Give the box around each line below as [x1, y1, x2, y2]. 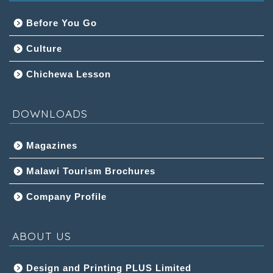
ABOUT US [12, 229, 71, 243]
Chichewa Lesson [26, 68, 111, 79]
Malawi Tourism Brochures [26, 165, 155, 176]
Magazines [26, 140, 77, 151]
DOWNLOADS [12, 106, 88, 120]
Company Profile [26, 191, 107, 202]
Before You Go [26, 17, 97, 28]
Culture [26, 43, 62, 54]
